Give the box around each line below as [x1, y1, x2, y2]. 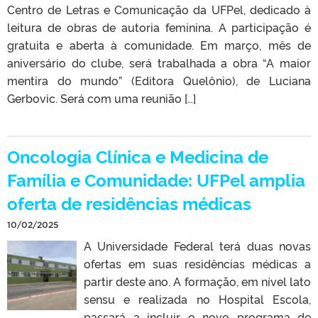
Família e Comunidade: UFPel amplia [7, 168, 305, 192]
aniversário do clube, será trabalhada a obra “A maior [7, 55, 311, 71]
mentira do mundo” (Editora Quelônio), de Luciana [7, 72, 311, 89]
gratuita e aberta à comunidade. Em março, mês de [7, 37, 311, 53]
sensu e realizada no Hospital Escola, [84, 291, 311, 307]
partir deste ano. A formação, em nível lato [84, 273, 311, 290]
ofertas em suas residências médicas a [84, 256, 311, 272]
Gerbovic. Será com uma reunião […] [7, 90, 196, 106]
